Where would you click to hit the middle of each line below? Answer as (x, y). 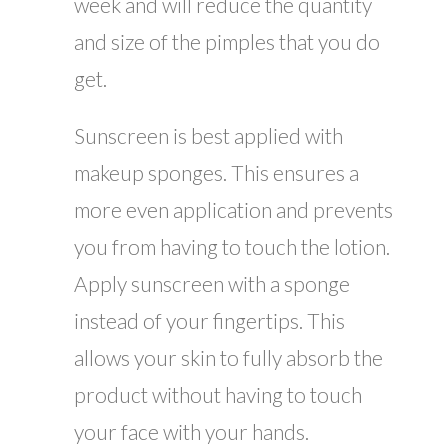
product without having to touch (218, 395)
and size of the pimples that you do (227, 42)
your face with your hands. (191, 432)
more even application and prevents (233, 210)
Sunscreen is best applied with (208, 136)
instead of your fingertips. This (209, 321)
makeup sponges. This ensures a (216, 173)
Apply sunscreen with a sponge (212, 284)
